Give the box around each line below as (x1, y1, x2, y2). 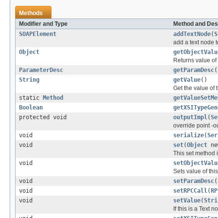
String (19, 76, 39, 84)
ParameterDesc (19, 67, 63, 74)
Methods (19, 10, 43, 17)
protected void (19, 114, 67, 121)
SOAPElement (19, 31, 56, 38)
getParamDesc (173, 67, 214, 74)
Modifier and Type (19, 20, 68, 28)
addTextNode (173, 31, 211, 38)
